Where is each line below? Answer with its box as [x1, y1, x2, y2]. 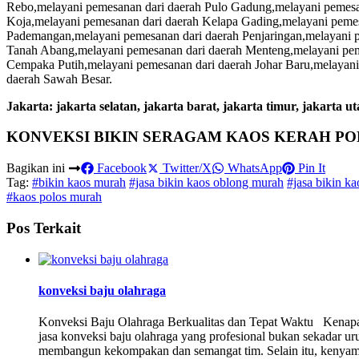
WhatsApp [224, 161, 282, 175]
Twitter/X [159, 161, 212, 175]
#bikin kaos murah [32, 175, 126, 190]
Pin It [295, 161, 325, 175]
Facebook [94, 161, 147, 175]
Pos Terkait [6, 219, 81, 236]
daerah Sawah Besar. [6, 71, 112, 86]
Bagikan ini [6, 161, 68, 175]
